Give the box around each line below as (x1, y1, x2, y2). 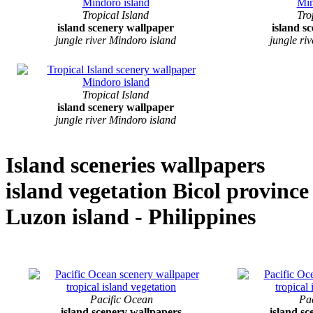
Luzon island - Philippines (6, 204, 256, 230)
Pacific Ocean (89, 293, 153, 305)
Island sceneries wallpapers (6, 152, 265, 178)
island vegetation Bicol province (6, 178, 309, 204)
